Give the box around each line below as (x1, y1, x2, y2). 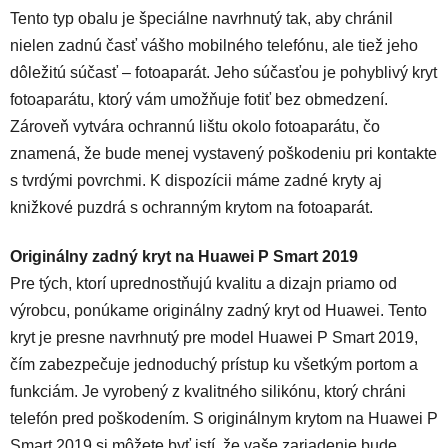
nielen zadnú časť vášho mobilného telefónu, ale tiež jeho (10, 36, 418, 54)
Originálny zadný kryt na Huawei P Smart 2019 (10, 247, 358, 265)
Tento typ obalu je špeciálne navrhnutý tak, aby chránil (10, 9, 393, 27)
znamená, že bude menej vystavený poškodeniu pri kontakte (10, 144, 437, 162)
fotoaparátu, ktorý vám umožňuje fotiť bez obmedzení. (10, 90, 388, 108)
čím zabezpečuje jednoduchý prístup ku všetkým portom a (10, 355, 418, 373)
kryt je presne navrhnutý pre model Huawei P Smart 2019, (10, 328, 418, 346)
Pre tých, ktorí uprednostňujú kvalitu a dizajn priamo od (10, 274, 397, 292)
